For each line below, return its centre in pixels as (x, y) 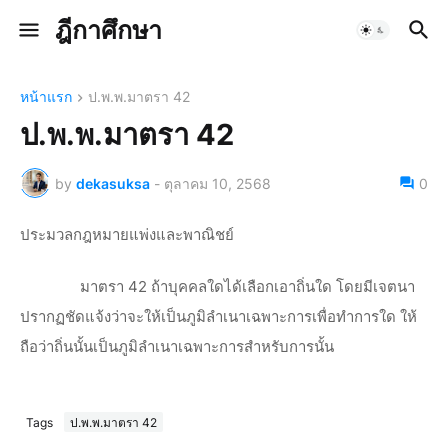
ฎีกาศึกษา (108, 30)
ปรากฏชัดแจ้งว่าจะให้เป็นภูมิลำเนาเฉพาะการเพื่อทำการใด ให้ (218, 317)
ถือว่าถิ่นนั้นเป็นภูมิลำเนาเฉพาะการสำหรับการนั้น (177, 347)
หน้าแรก (46, 96)
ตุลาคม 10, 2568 (217, 183)
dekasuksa (113, 183)
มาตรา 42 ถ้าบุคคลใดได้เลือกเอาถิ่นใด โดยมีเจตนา (247, 287)
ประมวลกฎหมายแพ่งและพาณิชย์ (127, 235)
